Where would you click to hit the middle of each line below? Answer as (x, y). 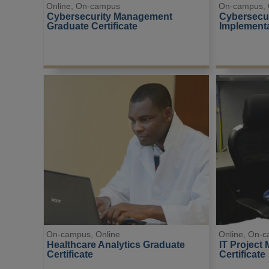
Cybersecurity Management (110, 17)
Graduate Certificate (92, 26)
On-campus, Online (83, 234)
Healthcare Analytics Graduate (117, 244)
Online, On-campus (83, 6)
